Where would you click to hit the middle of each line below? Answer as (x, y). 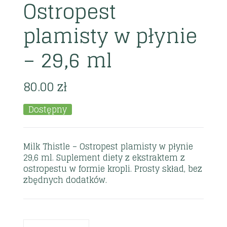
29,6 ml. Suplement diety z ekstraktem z (104, 157)
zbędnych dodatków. (65, 180)
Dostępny (48, 109)
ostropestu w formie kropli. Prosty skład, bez (113, 168)
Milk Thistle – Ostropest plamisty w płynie (108, 146)
